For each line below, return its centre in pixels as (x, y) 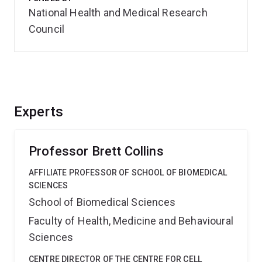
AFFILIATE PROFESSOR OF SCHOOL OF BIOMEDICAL (128, 173)
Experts (39, 112)
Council (47, 29)
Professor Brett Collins (96, 151)
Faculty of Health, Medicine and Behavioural (131, 221)
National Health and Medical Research (118, 13)
